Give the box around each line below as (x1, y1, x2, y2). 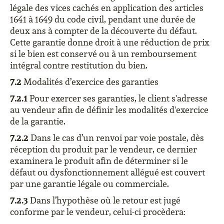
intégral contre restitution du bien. (10, 59, 147, 71)
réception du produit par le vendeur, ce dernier (10, 143, 197, 155)
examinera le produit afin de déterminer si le (10, 155, 188, 166)
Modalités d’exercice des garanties (21, 76, 158, 87)
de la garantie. (10, 115, 65, 127)
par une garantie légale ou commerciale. (10, 178, 169, 189)
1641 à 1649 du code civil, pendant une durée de (10, 13, 195, 25)
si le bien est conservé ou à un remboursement (10, 48, 196, 59)
